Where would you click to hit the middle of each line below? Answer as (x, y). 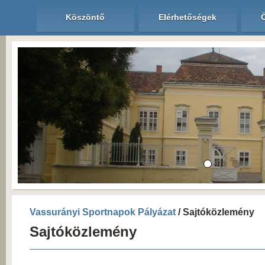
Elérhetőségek (188, 17)
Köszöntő (85, 17)
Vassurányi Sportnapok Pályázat (103, 212)
